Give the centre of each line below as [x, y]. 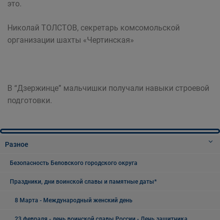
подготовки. [30, 100]
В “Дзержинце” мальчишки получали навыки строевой [108, 88]
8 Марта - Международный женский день [74, 200]
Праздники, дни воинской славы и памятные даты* [83, 182]
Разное [17, 144]
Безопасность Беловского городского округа [74, 163]
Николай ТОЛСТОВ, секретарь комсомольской [94, 28]
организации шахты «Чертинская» [71, 40]
